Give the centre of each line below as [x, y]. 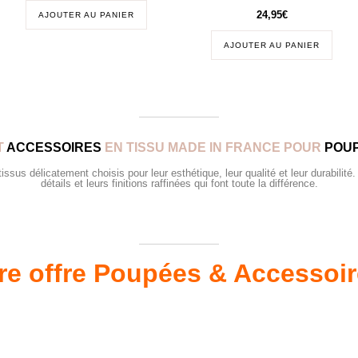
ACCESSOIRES [54, 148]
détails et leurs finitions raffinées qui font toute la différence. [179, 184]
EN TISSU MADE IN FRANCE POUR [213, 148]
